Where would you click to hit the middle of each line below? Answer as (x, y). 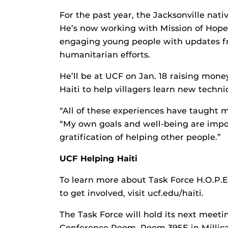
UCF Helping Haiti (98, 159)
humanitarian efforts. (105, 55)
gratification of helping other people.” (140, 137)
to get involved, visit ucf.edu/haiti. (132, 193)
